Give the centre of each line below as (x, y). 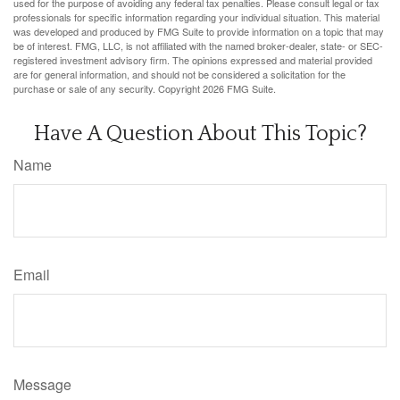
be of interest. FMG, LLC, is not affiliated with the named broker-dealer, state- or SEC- (198, 46)
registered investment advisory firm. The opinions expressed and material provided (193, 60)
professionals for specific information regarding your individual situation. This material (196, 17)
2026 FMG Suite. (239, 89)
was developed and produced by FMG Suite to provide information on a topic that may (199, 32)
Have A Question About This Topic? (200, 134)
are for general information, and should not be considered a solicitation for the (179, 75)
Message (42, 385)
